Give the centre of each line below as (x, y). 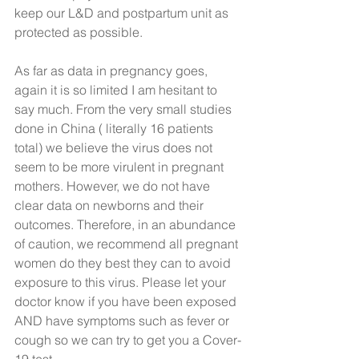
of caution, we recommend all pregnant (128, 244)
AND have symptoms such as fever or (123, 321)
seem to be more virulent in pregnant (121, 167)
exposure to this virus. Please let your (122, 282)
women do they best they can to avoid (124, 263)
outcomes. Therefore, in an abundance (127, 224)
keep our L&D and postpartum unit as (123, 13)
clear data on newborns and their (111, 205)
